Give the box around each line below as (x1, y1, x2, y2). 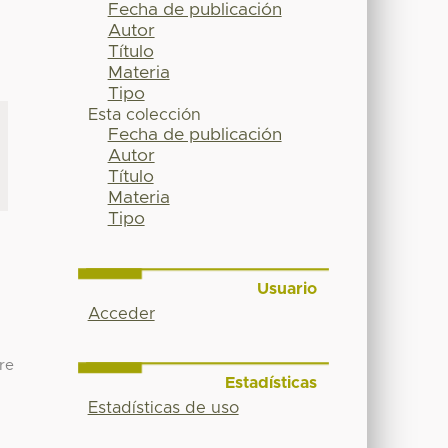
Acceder (87, 306, 155, 323)
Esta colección (87, 107, 201, 124)
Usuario (256, 281, 317, 298)
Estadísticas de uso (87, 399, 239, 416)
